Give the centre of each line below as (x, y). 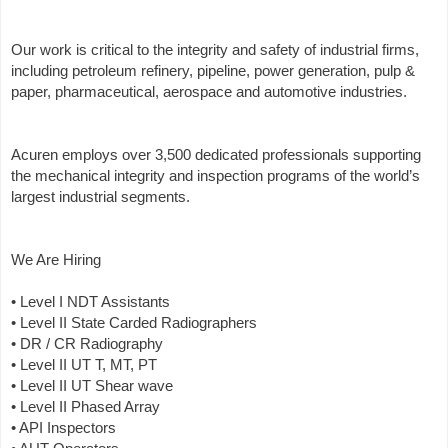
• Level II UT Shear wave (92, 386)
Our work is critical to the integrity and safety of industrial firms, (215, 50)
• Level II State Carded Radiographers (134, 323)
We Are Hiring (56, 260)
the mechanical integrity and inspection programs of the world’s (215, 176)
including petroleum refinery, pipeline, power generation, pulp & (213, 71)
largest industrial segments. (100, 197)
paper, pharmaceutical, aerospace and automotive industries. (209, 92)
